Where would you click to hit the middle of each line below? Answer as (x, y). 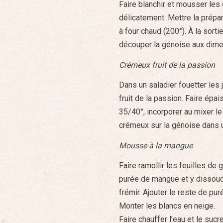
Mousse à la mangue (156, 145)
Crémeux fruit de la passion (167, 65)
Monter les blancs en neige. (167, 206)
